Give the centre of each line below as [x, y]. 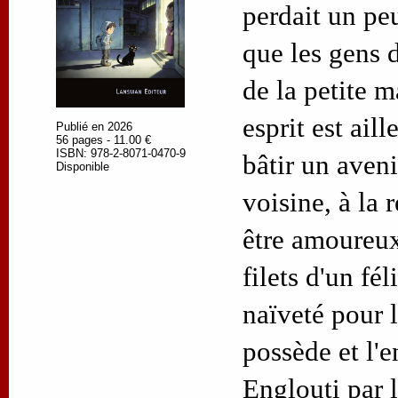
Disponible [83, 166]
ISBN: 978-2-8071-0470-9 [121, 153]
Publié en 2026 [94, 126]
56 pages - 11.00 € [103, 139]
